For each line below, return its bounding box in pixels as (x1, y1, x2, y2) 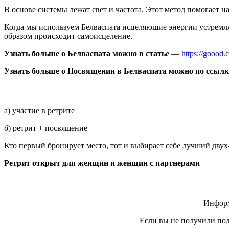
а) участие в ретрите (4, 106, 75, 116)
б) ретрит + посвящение (4, 124, 87, 133)
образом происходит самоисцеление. (4, 31, 132, 40)
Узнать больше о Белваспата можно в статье (4, 49, 169, 58)
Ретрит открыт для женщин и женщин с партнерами (4, 158, 200, 168)
